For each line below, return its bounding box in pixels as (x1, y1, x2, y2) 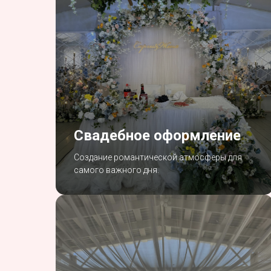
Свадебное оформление (74, 126, 241, 144)
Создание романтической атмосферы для (74, 152, 242, 162)
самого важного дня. (74, 165, 159, 175)
